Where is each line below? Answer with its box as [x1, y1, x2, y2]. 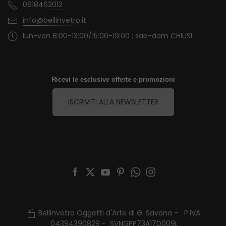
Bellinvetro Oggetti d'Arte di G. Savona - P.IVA [38, 208, 200, 218]
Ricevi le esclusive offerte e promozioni [51, 76, 175, 84]
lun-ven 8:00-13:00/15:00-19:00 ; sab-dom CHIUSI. [23, 31, 194, 41]
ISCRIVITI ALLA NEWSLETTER [68, 97, 158, 107]
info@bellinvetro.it [23, 15, 86, 26]
